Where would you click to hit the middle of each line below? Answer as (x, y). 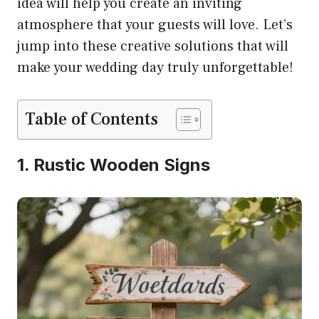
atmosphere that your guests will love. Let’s (155, 25)
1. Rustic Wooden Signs (114, 165)
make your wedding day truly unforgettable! (155, 68)
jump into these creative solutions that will (153, 47)
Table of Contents (91, 120)
